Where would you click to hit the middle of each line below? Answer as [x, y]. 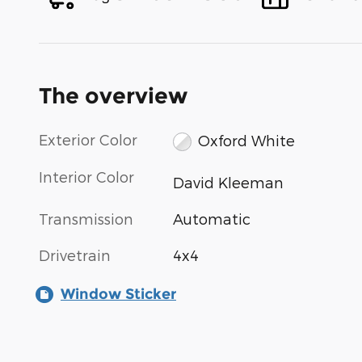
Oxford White [246, 140]
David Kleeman [229, 183]
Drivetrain [75, 255]
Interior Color [86, 176]
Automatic [212, 219]
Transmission [86, 219]
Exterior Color [88, 140]
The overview [113, 96]
